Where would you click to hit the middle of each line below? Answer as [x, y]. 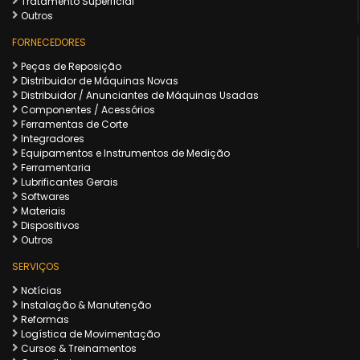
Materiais [42, 211]
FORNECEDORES [49, 43]
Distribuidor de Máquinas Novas [98, 81]
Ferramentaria [55, 168]
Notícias [40, 291]
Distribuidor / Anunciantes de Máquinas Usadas [139, 96]
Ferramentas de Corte [73, 125]
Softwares [44, 197]
